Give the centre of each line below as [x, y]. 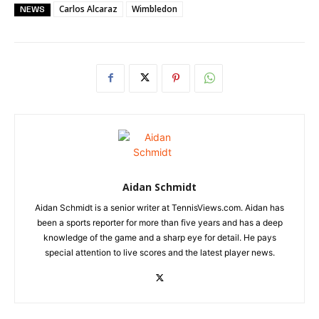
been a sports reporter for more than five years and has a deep [159, 222]
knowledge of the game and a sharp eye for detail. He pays [159, 237]
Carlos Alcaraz [88, 9]
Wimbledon [155, 9]
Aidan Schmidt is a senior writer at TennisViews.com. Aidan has [159, 207]
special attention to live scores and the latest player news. [159, 252]
